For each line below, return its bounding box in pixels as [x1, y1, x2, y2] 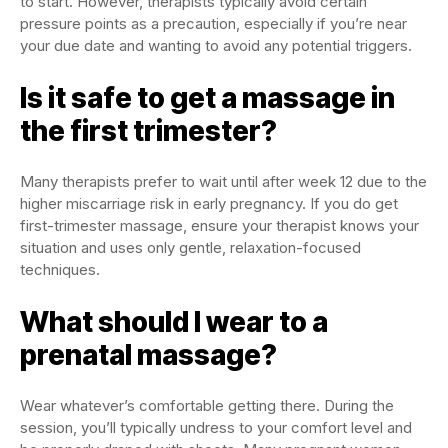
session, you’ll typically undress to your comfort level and [20, 418, 412, 437]
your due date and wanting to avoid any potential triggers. [20, 36, 412, 55]
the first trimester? [20, 114, 277, 148]
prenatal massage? [20, 338, 277, 372]
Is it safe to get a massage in [20, 81, 395, 115]
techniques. [20, 260, 100, 279]
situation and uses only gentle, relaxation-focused [20, 238, 361, 257]
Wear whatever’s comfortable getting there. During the [20, 396, 394, 415]
